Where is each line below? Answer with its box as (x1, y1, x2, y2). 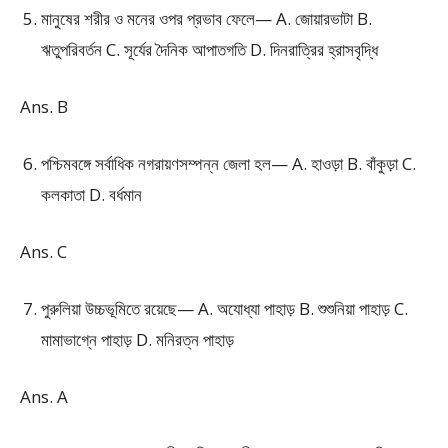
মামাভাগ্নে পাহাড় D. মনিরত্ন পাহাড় (41, 328, 234, 351)
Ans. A (20, 385, 68, 408)
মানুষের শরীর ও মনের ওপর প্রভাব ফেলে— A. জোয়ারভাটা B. (41, 7, 372, 30)
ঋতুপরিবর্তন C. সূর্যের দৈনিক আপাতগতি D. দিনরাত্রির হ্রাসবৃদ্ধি (41, 38, 378, 61)
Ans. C (20, 240, 67, 263)
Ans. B (20, 95, 68, 118)
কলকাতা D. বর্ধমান (41, 183, 142, 206)
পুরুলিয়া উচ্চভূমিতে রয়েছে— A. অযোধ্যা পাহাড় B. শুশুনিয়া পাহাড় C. (41, 297, 408, 320)
